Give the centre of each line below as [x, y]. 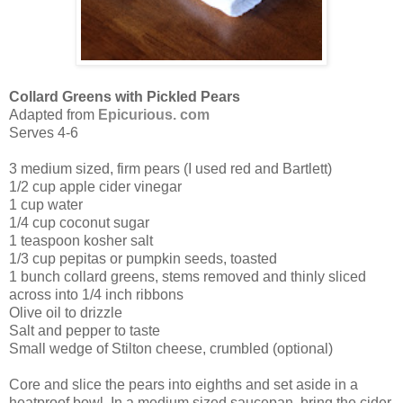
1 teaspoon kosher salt [81, 241]
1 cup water [46, 205]
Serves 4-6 [44, 133]
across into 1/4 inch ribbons [96, 295]
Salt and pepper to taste [85, 331]
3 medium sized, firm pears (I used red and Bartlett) [170, 169]
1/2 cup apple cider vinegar [95, 187]
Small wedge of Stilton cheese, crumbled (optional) [171, 349]
